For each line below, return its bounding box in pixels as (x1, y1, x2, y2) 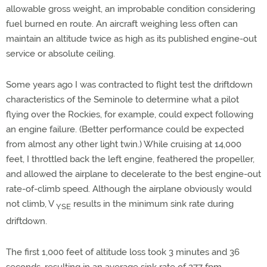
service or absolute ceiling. (6, 48, 115, 59)
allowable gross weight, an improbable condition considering (6, 4, 255, 14)
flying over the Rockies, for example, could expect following (6, 109, 253, 120)
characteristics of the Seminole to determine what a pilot (6, 94, 239, 105)
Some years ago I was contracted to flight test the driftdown (6, 79, 253, 90)
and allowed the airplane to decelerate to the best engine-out (6, 169, 261, 179)
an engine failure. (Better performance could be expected (6, 124, 244, 135)
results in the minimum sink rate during (71, 198, 234, 209)
